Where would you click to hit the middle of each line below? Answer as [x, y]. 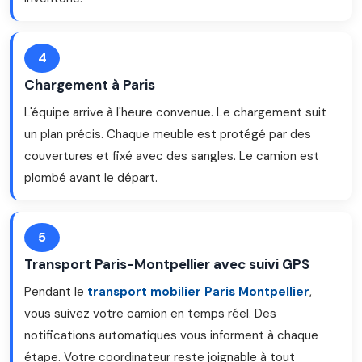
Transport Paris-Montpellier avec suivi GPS [167, 264]
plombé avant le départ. [91, 178]
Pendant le [56, 292]
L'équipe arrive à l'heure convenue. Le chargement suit [175, 112]
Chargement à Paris [90, 85]
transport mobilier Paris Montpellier [198, 292]
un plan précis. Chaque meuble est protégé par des [168, 134]
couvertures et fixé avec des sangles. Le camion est [172, 156]
